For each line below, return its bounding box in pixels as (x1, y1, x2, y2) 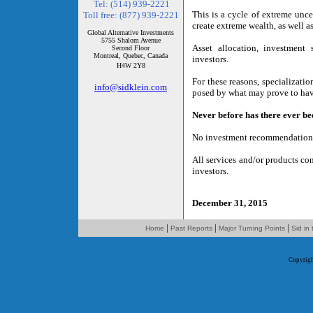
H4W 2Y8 (116, 61, 145, 69)
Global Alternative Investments (87, 29, 174, 36)
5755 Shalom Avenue (101, 36, 161, 44)
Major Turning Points (218, 224, 285, 232)
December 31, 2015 (192, 197, 268, 208)
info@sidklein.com (94, 82, 167, 92)
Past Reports (170, 224, 212, 232)
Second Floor (112, 44, 150, 52)
